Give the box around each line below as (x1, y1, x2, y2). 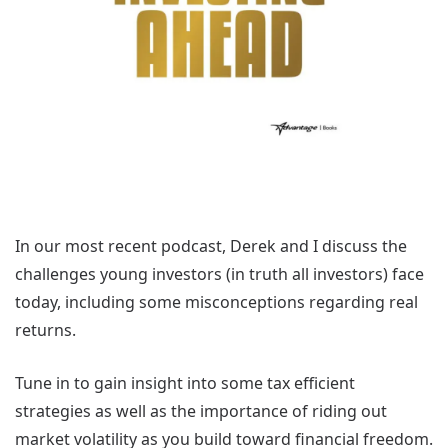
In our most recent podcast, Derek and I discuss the (15, 235, 407, 257)
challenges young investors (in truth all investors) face (15, 263, 424, 285)
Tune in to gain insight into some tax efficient (15, 372, 355, 394)
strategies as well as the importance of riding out (15, 400, 387, 422)
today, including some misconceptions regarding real (15, 291, 418, 313)
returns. (15, 319, 76, 341)
